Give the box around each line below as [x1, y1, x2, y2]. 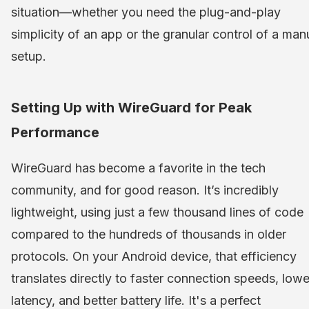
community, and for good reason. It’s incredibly [11, 182, 279, 197]
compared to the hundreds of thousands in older [11, 226, 286, 241]
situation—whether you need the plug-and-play [11, 4, 281, 19]
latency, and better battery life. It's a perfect [11, 292, 261, 308]
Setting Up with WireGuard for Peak [11, 99, 252, 116]
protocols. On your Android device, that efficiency [11, 248, 297, 263]
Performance [11, 123, 99, 141]
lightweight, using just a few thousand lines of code [11, 204, 303, 219]
